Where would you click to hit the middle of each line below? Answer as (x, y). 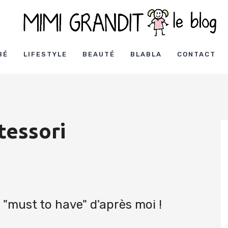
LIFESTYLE (45, 54)
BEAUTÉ (98, 54)
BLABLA (146, 54)
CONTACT (196, 54)
